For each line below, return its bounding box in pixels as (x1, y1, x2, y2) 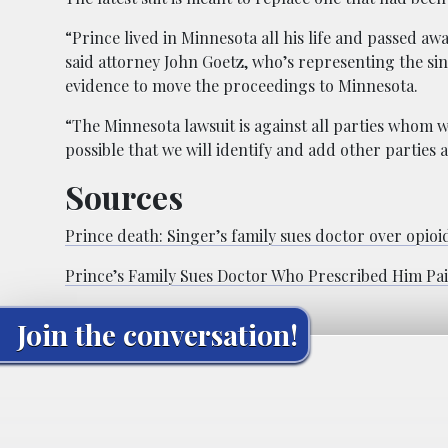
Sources (65, 174, 183, 218)
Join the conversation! (17, 315, 298, 353)
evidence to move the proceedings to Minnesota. (65, 74, 418, 96)
